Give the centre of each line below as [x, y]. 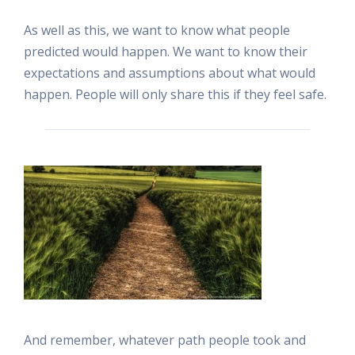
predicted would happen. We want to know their [166, 51]
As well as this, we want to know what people [157, 30]
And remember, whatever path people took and [165, 340]
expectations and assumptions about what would [170, 73]
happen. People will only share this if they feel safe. [175, 94]
